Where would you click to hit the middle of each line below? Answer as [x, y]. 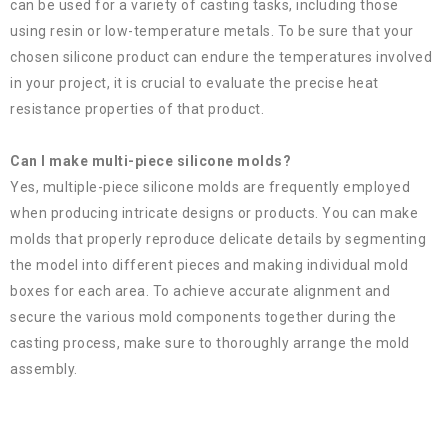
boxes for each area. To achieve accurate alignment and [200, 291]
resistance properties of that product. [137, 109]
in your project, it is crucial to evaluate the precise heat [194, 83]
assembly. [44, 369]
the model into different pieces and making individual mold [209, 265]
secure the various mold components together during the [203, 317]
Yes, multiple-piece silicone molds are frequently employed [210, 187]
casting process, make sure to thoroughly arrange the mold [210, 343]
